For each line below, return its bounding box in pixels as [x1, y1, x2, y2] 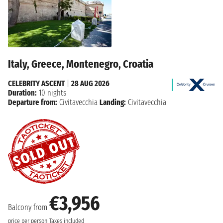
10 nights [37, 88, 66, 98]
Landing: [100, 98, 126, 108]
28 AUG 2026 [71, 79, 110, 89]
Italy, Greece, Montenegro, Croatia [8, 57, 153, 71]
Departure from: [8, 98, 57, 108]
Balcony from [8, 203, 49, 213]
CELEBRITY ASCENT [8, 79, 65, 89]
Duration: [8, 88, 37, 98]
